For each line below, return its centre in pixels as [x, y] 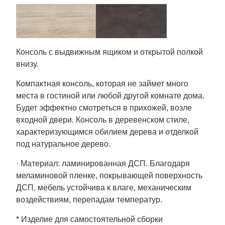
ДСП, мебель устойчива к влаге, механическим [104, 187]
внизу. [27, 64]
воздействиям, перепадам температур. [89, 199]
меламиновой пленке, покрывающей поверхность [109, 175]
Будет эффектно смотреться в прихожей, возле [104, 107]
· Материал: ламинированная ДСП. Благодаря [103, 163]
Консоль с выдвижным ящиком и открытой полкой [109, 52]
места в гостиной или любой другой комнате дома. [110, 95]
